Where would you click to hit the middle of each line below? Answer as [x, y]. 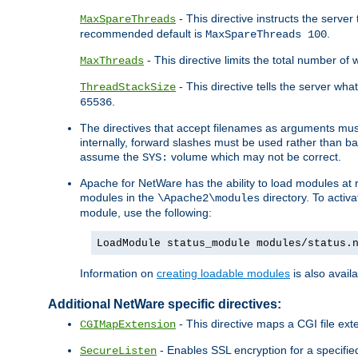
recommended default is [143, 34]
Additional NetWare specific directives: [165, 304]
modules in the [119, 198]
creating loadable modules [223, 274]
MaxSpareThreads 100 [266, 35]
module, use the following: [146, 213]
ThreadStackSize [128, 88]
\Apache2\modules [209, 199]
